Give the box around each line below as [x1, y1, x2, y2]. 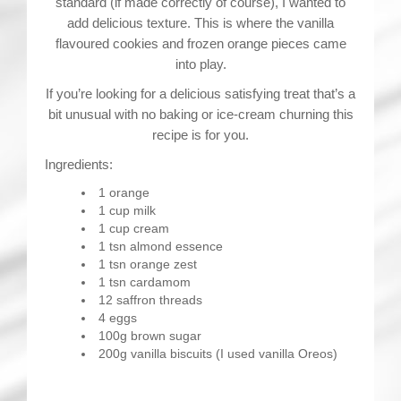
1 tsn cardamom [98, 275, 191, 289]
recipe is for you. [152, 127, 249, 142]
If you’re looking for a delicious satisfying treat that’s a [46, 86, 355, 101]
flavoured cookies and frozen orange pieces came [55, 36, 346, 51]
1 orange [98, 185, 149, 200]
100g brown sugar [98, 328, 201, 343]
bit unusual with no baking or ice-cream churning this [47, 107, 354, 122]
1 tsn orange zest [98, 257, 197, 271]
